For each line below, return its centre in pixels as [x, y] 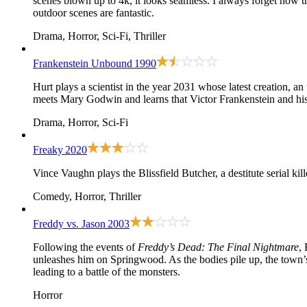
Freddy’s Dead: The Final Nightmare [218, 247]
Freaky [48, 150]
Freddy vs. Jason [69, 224]
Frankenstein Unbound [83, 64]
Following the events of [85, 247]
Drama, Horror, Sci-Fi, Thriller [99, 36]
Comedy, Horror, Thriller [87, 197]
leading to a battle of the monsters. [107, 272]
